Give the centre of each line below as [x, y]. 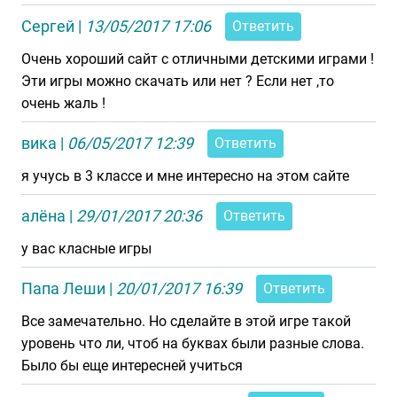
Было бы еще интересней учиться [132, 366]
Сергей [48, 26]
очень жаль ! [63, 103]
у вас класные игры [86, 249]
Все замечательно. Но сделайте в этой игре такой [186, 321]
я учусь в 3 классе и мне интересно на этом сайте [185, 176]
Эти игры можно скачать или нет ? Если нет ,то [178, 81]
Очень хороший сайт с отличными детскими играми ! [198, 59]
